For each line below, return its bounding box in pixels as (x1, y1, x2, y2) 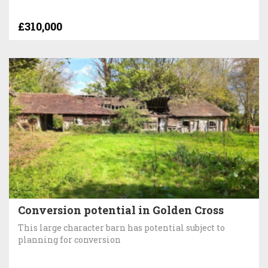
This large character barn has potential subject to (18, 221, 225, 233)
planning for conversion (18, 233, 121, 245)
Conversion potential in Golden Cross (18, 202, 224, 217)
